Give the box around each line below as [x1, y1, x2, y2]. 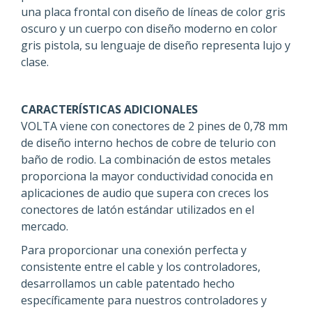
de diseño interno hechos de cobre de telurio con [21, 135, 276, 151]
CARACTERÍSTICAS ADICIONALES [21, 102, 198, 118]
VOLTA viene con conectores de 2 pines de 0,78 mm [21, 118, 288, 134]
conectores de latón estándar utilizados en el [21, 202, 254, 218]
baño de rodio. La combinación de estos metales [21, 152, 271, 168]
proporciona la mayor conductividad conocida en [21, 169, 273, 185]
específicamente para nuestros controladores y [21, 292, 267, 309]
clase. [21, 54, 49, 70]
